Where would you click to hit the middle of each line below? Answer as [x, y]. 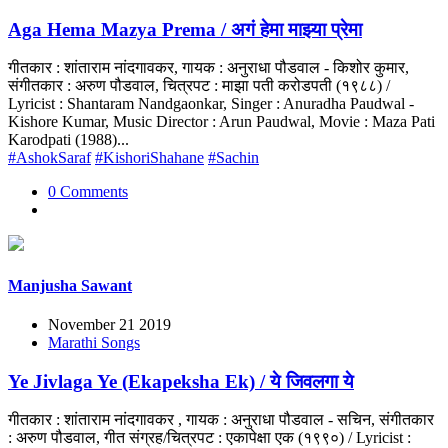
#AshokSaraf [49, 158]
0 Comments [88, 192]
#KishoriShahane [149, 158]
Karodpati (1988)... [68, 140]
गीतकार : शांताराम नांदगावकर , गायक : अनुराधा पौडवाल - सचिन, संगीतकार [221, 420]
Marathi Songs [94, 342]
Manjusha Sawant [70, 285]
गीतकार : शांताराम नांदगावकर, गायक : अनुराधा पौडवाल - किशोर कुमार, [208, 68]
